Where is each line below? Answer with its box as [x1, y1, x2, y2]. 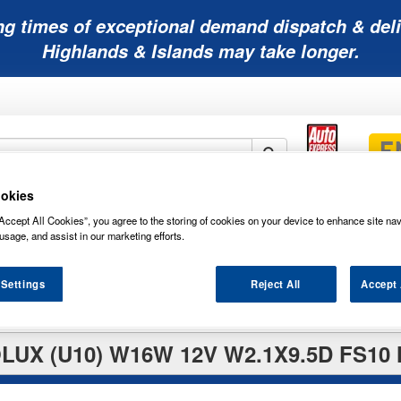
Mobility [62, 200, 99, 212]
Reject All [251, 276, 301, 291]
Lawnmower [153, 200, 211, 212]
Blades [341, 214, 375, 227]
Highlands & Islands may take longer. [41, 38, 360, 64]
